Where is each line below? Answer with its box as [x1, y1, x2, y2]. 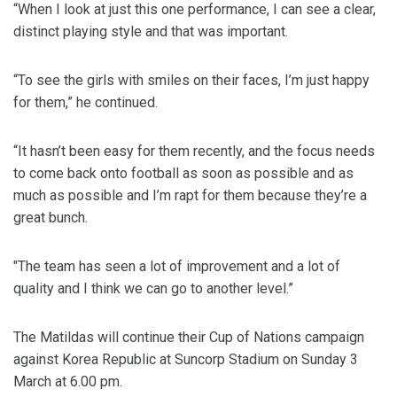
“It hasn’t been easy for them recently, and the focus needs [13, 143, 375, 160]
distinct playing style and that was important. [13, 23, 288, 41]
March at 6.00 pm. [13, 373, 122, 391]
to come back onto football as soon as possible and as [13, 165, 354, 183]
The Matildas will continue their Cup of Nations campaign [13, 329, 364, 346]
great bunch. [13, 209, 88, 227]
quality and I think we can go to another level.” [13, 280, 293, 298]
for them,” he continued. [13, 94, 158, 112]
